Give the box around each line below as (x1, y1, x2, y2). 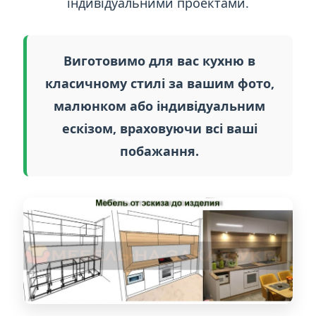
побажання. (120, 142, 200, 159)
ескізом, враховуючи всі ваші (61, 120, 257, 137)
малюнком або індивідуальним (54, 97, 266, 114)
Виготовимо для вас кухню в (63, 52, 256, 69)
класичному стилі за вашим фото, (44, 75, 274, 92)
